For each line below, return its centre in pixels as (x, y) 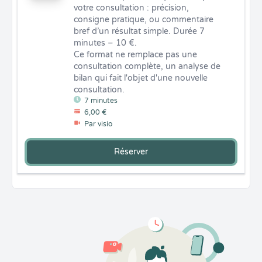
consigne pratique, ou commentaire (144, 20)
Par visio (98, 124)
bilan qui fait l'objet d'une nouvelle (141, 78)
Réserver (131, 152)
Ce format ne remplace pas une (135, 55)
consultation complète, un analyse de (147, 66)
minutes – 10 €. (105, 43)
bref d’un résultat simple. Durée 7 (139, 31)
